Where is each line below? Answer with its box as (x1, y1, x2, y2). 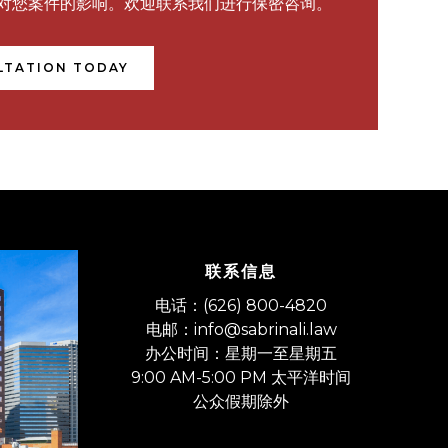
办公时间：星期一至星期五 (145, 344, 337, 363)
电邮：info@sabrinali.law (145, 320, 337, 339)
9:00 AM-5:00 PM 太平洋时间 (131, 368, 351, 387)
